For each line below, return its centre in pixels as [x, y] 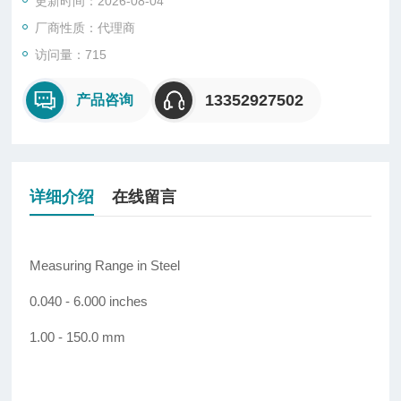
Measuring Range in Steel [105, 266]
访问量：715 [71, 55]
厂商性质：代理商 [85, 28]
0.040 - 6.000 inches [89, 302]
